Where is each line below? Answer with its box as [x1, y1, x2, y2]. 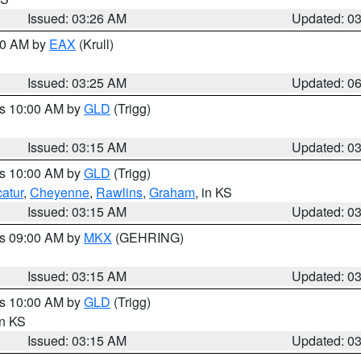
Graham [149, 183, 195, 201]
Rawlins [96, 183, 143, 201]
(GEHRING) [112, 228, 184, 247]
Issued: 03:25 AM [27, 73, 127, 92]
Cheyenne [30, 183, 89, 201]
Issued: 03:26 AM [27, 9, 127, 27]
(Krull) [76, 35, 114, 53]
